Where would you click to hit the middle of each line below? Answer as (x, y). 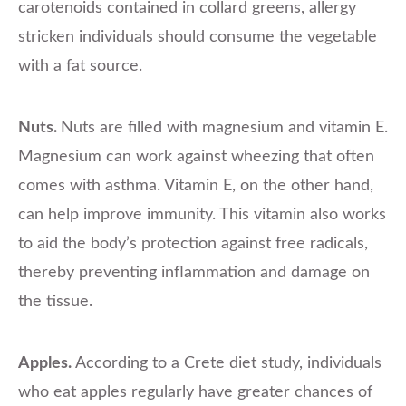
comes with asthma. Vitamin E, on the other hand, (196, 185)
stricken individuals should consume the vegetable (198, 37)
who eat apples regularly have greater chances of (195, 392)
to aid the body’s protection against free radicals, (193, 243)
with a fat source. (80, 66)
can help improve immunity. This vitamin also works (202, 214)
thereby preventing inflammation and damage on (194, 272)
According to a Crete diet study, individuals (227, 363)
